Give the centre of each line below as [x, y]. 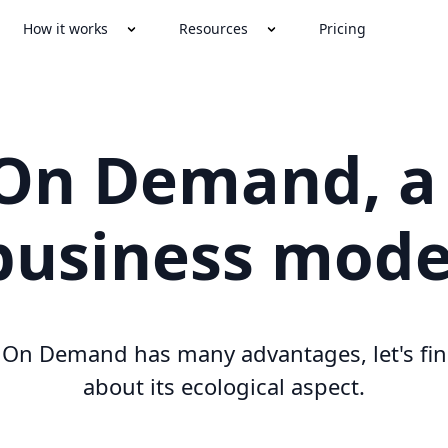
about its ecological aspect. [224, 386]
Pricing [343, 28]
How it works [66, 28]
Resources [214, 28]
